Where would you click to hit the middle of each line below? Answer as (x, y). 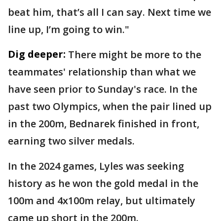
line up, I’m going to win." (71, 30)
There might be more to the (135, 55)
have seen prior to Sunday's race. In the (103, 89)
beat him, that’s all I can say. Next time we (110, 12)
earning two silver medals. (73, 141)
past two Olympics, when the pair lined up (110, 107)
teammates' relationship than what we (102, 72)
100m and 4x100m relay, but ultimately (102, 201)
